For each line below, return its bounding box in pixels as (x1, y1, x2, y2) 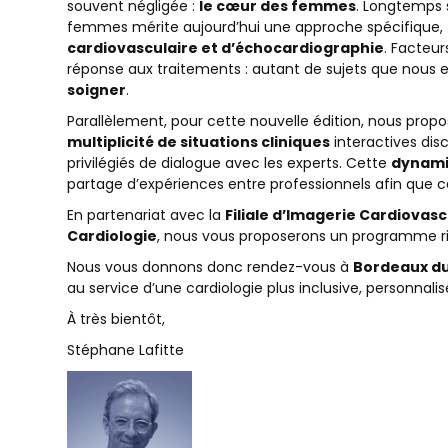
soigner (67, 80, 126, 100)
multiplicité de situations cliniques (67, 132, 330, 152)
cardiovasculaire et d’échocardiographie (67, 38, 384, 58)
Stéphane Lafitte (67, 340, 184, 360)
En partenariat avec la (67, 205, 225, 225)
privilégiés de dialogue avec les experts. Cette (67, 153, 391, 173)
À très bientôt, (67, 309, 165, 329)
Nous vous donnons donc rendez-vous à (67, 257, 353, 277)
